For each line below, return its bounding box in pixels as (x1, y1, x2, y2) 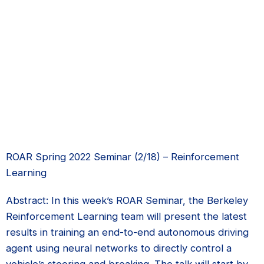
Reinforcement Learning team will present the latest (6, 210, 247, 222)
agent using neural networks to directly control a (6, 242, 232, 254)
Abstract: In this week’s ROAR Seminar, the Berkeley (6, 194, 248, 206)
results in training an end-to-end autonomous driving (6, 226, 249, 238)
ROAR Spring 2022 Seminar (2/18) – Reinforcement (6, 150, 239, 163)
